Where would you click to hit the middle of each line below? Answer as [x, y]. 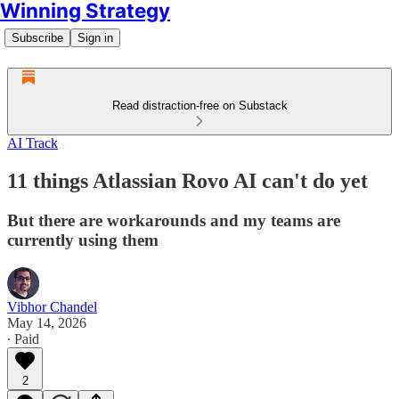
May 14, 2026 [47, 322]
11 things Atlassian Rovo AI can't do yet [187, 180]
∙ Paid [23, 338]
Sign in [95, 38]
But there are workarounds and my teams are [174, 220]
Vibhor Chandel [52, 306]
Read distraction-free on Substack [199, 106]
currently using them [83, 240]
